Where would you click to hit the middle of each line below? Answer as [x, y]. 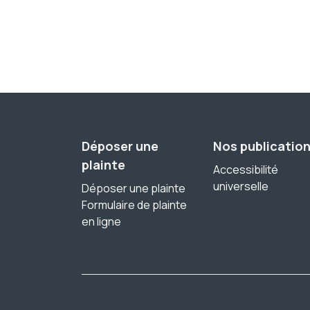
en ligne [101, 222]
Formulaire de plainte [134, 205]
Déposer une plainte [134, 189]
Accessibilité [246, 170]
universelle [241, 186]
